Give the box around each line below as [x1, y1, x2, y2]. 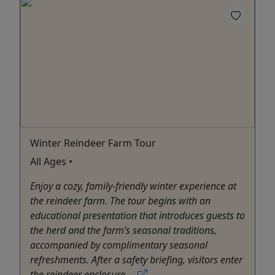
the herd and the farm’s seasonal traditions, [30, 223, 217, 237]
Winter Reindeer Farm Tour [30, 136, 156, 150]
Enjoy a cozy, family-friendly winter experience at [30, 179, 236, 193]
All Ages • [30, 154, 72, 168]
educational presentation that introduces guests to [30, 208, 245, 222]
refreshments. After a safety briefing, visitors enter [30, 252, 242, 266]
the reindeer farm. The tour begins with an [30, 193, 211, 207]
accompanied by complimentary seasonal [30, 238, 207, 252]
